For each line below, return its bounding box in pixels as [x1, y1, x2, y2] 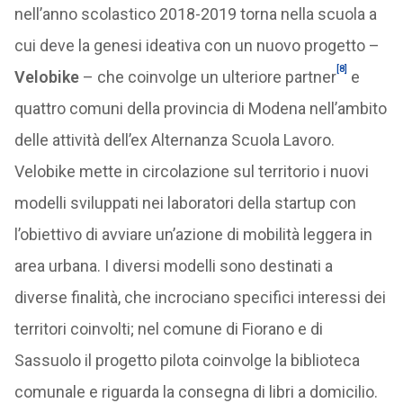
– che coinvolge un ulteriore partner [78, 67, 336, 86]
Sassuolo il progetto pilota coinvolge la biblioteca [13, 351, 360, 370]
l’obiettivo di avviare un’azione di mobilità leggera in [13, 225, 372, 244]
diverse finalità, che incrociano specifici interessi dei [13, 288, 386, 307]
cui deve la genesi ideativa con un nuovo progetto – [13, 36, 380, 55]
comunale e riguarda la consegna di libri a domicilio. [13, 382, 378, 401]
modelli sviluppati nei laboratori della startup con [13, 193, 356, 212]
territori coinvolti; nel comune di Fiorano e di [13, 319, 323, 338]
